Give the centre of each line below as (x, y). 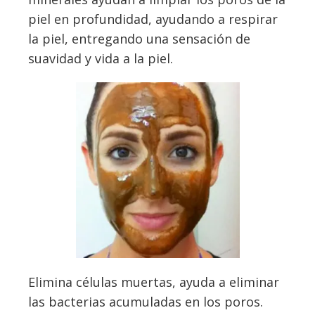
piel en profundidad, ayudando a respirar (153, 19)
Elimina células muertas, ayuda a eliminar (154, 282)
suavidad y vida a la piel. (101, 58)
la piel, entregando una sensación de (139, 38)
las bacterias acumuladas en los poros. (146, 302)
